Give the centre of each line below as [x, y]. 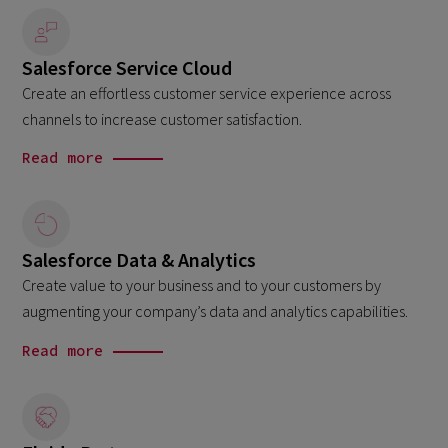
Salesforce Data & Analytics [139, 260]
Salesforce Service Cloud [127, 67]
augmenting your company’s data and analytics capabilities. [215, 311]
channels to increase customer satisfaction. [162, 118]
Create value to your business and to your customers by [202, 285]
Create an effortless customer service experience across [207, 92]
